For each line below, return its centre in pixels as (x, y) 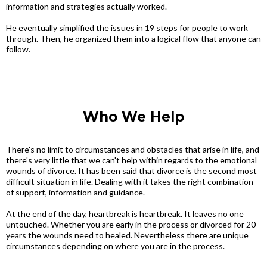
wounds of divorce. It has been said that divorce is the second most (131, 171)
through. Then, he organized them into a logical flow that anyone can (133, 38)
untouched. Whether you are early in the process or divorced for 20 (131, 224)
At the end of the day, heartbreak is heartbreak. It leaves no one (125, 214)
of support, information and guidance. (75, 192)
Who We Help (133, 117)
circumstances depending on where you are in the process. (115, 246)
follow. (18, 49)
